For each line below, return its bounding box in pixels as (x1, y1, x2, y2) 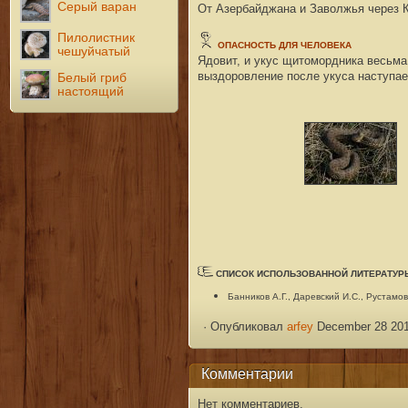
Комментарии (200, 365, 293, 382)
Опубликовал (207, 319, 288, 333)
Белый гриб (57, 70, 127, 85)
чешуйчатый (57, 44, 131, 58)
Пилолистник (57, 30, 136, 45)
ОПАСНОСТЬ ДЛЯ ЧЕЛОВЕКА (217, 39, 352, 50)
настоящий (57, 84, 125, 98)
